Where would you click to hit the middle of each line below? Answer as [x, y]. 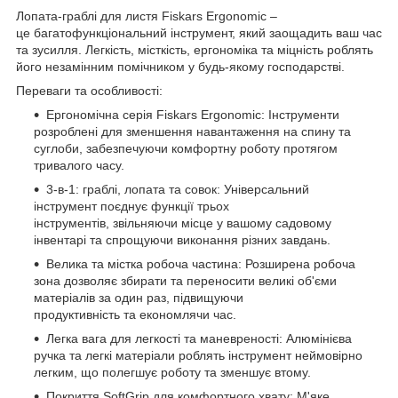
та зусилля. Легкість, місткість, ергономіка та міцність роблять [195, 50]
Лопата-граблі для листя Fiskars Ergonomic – [147, 16]
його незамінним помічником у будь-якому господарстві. [180, 67]
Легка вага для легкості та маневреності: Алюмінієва [199, 339]
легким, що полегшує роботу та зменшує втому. [172, 373]
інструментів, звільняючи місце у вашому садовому [183, 223]
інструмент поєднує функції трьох [131, 207]
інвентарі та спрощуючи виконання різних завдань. [182, 240]
